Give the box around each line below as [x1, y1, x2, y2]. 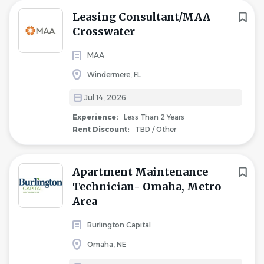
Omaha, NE [87, 240, 126, 249]
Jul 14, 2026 [84, 93, 126, 102]
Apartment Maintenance [72, 165, 208, 179]
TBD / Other [133, 125, 176, 134]
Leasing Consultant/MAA [72, 10, 210, 24]
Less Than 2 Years [122, 113, 184, 121]
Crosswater [72, 25, 135, 38]
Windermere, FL [87, 70, 141, 79]
